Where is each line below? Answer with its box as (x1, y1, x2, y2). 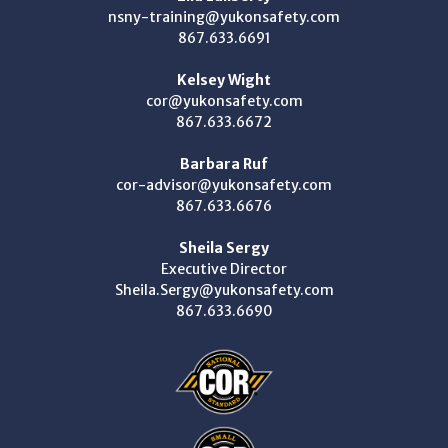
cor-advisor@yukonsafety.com (116, 175, 332, 194)
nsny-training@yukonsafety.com (108, 7, 340, 26)
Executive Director (161, 259, 287, 278)
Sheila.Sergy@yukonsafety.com (114, 280, 334, 299)
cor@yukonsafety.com (145, 91, 303, 110)
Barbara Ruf (180, 154, 268, 173)
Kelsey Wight (177, 70, 271, 89)
